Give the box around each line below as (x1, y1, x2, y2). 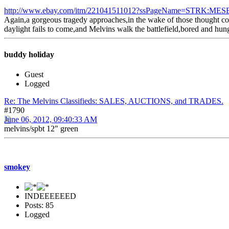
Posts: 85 (25, 201, 54, 210)
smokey (4, 163, 30, 172)
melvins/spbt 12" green (4, 124, 78, 133)
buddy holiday (4, 50, 54, 59)
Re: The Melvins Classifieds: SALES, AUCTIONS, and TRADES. (4, 96, 223, 105)
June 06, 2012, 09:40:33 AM (4, 114, 97, 124)
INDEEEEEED (25, 192, 76, 201)
